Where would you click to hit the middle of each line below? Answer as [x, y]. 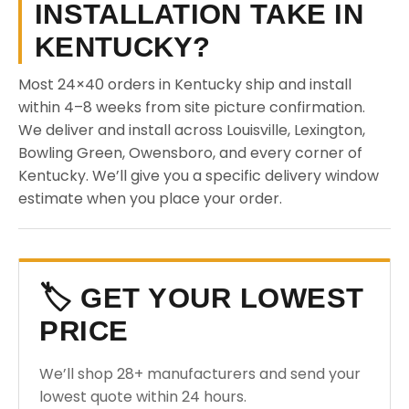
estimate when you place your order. [150, 199]
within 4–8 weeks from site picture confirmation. [192, 107]
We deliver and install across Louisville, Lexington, [192, 130]
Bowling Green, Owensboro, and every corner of [190, 153]
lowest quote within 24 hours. [143, 397]
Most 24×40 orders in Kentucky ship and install [185, 84]
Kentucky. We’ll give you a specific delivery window [199, 176]
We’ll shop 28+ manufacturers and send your [200, 374]
